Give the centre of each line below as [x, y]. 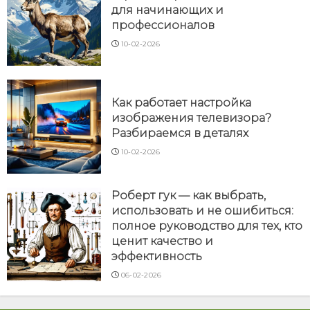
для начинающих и [167, 10]
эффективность [157, 256]
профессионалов [163, 25]
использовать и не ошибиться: [202, 210]
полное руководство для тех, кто [207, 226]
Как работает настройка [181, 102]
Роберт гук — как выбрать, [189, 195]
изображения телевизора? [191, 118]
